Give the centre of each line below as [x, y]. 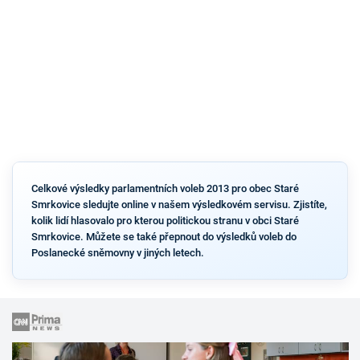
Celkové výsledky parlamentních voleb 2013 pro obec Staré [165, 188]
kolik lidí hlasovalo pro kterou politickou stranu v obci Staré [165, 220]
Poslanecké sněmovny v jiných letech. [117, 252]
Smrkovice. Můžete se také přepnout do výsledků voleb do [164, 236]
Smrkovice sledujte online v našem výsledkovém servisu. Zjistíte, [179, 204]
